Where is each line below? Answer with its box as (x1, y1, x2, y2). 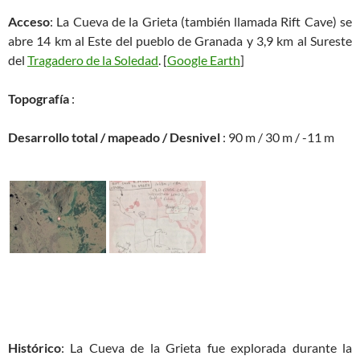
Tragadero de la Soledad (27, 52, 158, 67)
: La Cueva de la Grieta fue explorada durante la (61, 340, 352, 355)
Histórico (8, 340, 61, 355)
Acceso (8, 14, 50, 29)
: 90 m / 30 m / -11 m (220, 129, 334, 145)
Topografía (8, 91, 69, 106)
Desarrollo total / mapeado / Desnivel (8, 129, 220, 145)
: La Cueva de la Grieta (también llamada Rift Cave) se (50, 14, 352, 29)
